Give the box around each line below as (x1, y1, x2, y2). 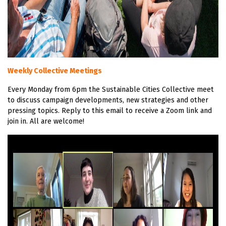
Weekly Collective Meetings (8, 66, 102, 75)
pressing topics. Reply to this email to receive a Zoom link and (8, 106, 212, 115)
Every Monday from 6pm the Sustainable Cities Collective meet (8, 85, 214, 94)
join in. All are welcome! (8, 117, 84, 126)
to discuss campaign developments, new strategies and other (8, 95, 208, 104)
